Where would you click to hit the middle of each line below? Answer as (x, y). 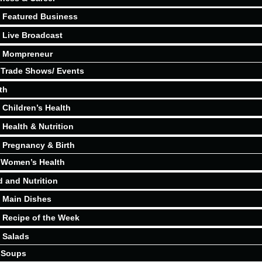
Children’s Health (37, 108)
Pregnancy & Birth (39, 145)
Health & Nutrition (38, 126)
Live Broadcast (32, 35)
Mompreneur (27, 54)
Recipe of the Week (41, 218)
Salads (16, 236)
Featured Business (40, 16)
